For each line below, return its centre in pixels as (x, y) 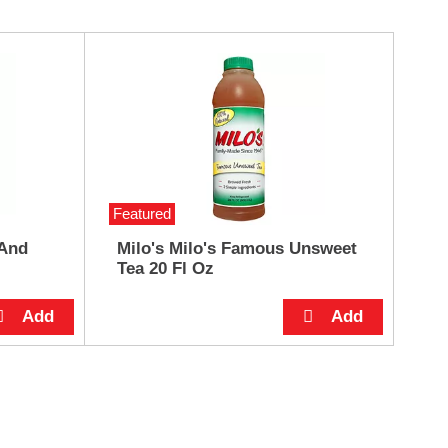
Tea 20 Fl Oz (165, 268)
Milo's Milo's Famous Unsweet (236, 248)
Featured (141, 213)
